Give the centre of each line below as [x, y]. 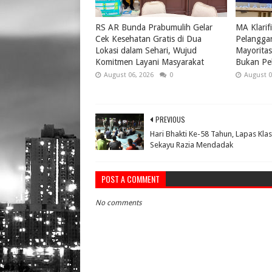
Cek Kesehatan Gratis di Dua [148, 39]
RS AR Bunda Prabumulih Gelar [154, 27]
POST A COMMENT [131, 178]
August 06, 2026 [129, 75]
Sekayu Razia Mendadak [192, 144]
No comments [118, 202]
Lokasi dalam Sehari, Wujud [146, 50]
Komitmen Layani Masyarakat [150, 62]
